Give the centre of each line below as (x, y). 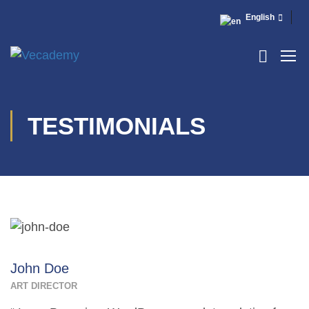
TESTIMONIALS (117, 126)
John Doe (40, 268)
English (260, 17)
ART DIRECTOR (44, 286)
